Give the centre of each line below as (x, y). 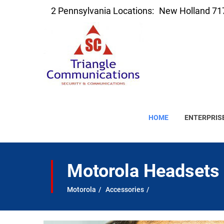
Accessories (125, 189)
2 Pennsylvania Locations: (102, 11)
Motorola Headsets (143, 171)
